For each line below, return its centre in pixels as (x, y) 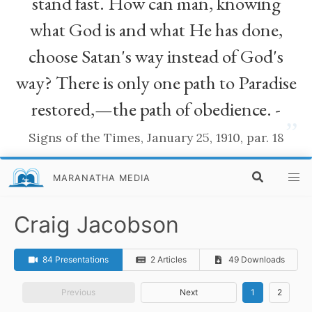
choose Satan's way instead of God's (156, 56)
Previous (79, 292)
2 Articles (169, 260)
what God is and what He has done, (156, 30)
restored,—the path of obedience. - (156, 109)
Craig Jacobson (96, 225)
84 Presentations (76, 260)
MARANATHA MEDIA (102, 178)
